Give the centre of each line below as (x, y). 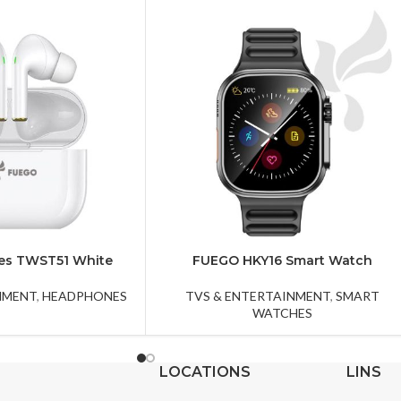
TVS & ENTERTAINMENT (257, 295)
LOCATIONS (205, 371)
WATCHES (282, 312)
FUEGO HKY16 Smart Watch (282, 260)
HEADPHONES (84, 295)
